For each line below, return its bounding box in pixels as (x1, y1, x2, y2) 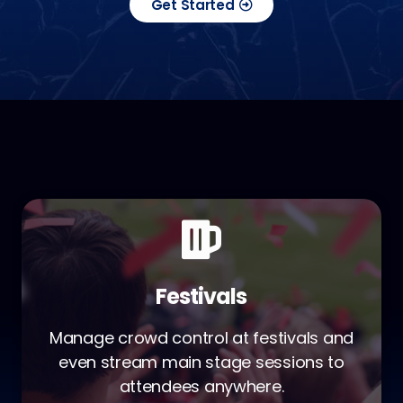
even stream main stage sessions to (58, 351, 345, 373)
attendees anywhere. (119, 375, 284, 398)
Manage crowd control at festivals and (49, 327, 354, 349)
